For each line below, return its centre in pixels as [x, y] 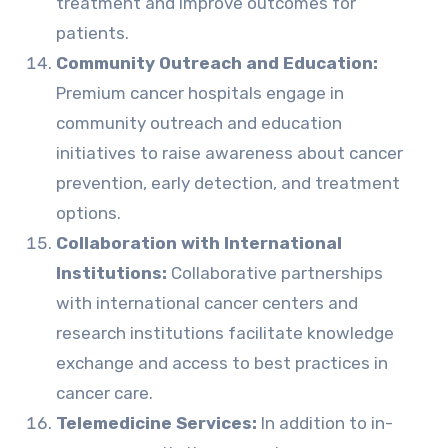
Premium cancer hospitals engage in [199, 93]
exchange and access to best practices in [221, 363]
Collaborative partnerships [274, 273]
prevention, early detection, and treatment [227, 183]
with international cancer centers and [206, 303]
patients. [92, 33]
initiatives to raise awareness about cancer [229, 153]
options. [88, 213]
